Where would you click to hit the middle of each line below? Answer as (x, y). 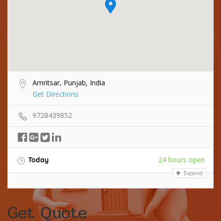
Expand (192, 173)
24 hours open (182, 160)
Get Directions (55, 94)
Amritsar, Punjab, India (69, 83)
